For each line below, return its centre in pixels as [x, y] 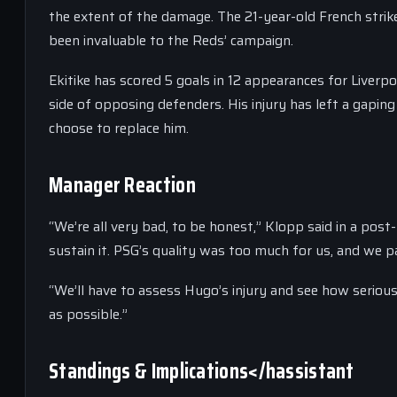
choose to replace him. [119, 128]
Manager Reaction [122, 185]
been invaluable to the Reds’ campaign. [171, 40]
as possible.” [88, 314]
